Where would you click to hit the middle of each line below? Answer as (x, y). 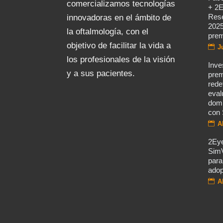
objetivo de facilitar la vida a (119, 45)
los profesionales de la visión (121, 59)
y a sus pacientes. (101, 73)
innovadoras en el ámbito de (119, 17)
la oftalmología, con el (108, 31)
